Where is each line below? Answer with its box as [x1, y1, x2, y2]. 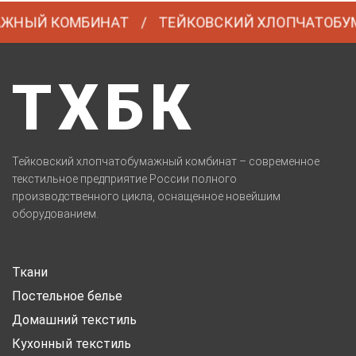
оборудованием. [12, 207, 99, 220]
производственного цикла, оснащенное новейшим [12, 189, 281, 203]
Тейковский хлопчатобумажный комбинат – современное [12, 154, 319, 168]
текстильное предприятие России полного [12, 172, 237, 185]
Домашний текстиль [12, 311, 137, 327]
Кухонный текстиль [12, 335, 131, 351]
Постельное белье [12, 288, 122, 304]
